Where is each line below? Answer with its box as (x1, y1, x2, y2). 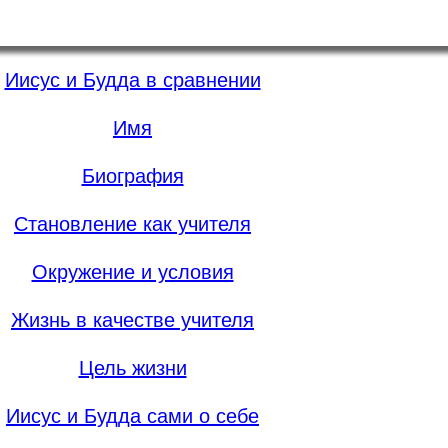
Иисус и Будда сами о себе (6, 405, 259, 428)
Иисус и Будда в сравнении (4, 69, 261, 92)
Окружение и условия (31, 261, 234, 284)
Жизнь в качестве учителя (11, 309, 254, 332)
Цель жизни (78, 357, 187, 380)
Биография (81, 165, 184, 188)
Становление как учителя (14, 213, 251, 236)
